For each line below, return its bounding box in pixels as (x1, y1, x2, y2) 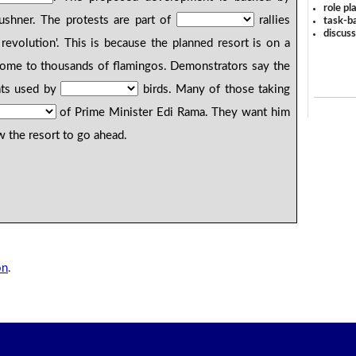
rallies (253, 14, 290, 27)
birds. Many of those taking (138, 83, 290, 96)
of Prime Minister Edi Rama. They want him (56, 106, 290, 119)
